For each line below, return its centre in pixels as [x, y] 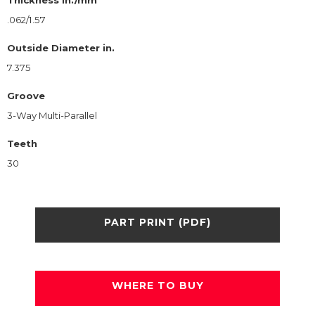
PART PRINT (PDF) [157, 223]
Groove [26, 95]
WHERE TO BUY [157, 286]
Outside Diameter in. [61, 47]
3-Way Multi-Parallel [52, 115]
